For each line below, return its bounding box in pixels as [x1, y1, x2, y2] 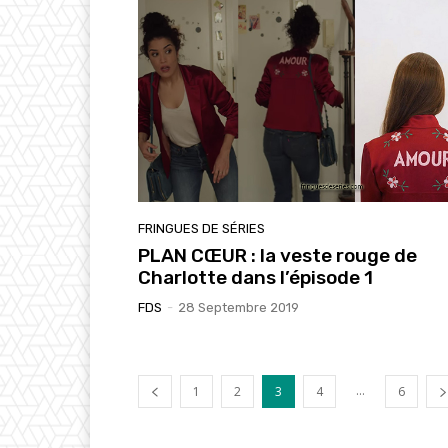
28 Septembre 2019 [178, 299, 299, 315]
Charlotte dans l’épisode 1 [138, 265, 373, 289]
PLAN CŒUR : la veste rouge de [138, 243, 417, 267]
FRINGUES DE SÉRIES [138, 220, 265, 236]
